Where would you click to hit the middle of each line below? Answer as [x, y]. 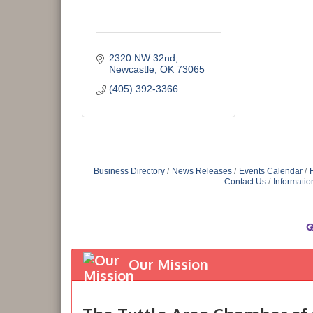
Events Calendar [270, 171]
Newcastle [131, 69]
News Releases [202, 171]
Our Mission [168, 264]
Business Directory [129, 171]
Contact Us [245, 182]
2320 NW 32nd [142, 58]
